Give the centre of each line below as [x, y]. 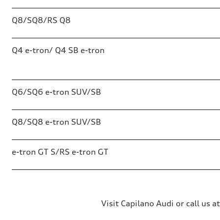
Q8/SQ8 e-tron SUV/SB [56, 122]
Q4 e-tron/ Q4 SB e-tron [58, 50]
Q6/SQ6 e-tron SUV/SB [56, 92]
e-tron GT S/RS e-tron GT [60, 152]
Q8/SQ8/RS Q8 [41, 20]
